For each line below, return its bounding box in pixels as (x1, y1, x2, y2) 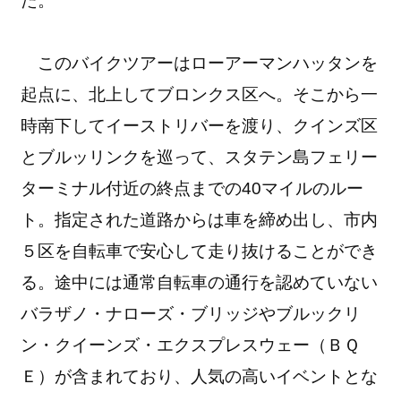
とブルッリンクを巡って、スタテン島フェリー (21, 147, 379, 166)
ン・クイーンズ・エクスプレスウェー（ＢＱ (21, 335, 360, 354)
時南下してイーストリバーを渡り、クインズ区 (21, 115, 379, 135)
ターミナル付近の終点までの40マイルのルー (21, 178, 364, 198)
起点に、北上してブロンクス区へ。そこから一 (21, 84, 379, 104)
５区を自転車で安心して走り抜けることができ (21, 241, 379, 260)
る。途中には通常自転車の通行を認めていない (21, 272, 379, 292)
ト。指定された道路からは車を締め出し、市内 (21, 209, 379, 229)
